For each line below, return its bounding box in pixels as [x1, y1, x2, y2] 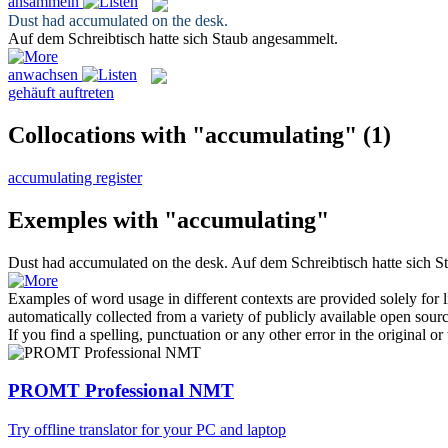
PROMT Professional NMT [8, 380, 234, 402]
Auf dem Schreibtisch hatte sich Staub [8, 29, 252, 47]
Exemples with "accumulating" [8, 206, 329, 233]
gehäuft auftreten [8, 83, 114, 101]
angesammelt [252, 29, 334, 47]
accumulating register [8, 168, 142, 186]
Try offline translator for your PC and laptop [8, 421, 286, 439]
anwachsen [8, 65, 78, 83]
